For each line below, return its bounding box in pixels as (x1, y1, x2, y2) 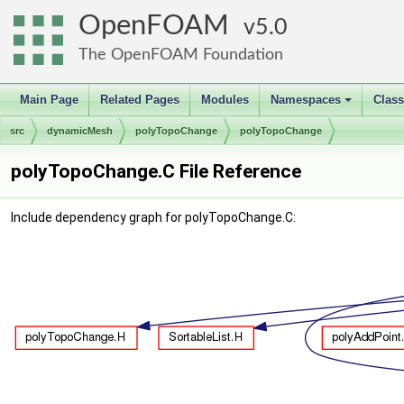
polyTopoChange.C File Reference (11, 161, 301, 182)
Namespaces (271, 93, 341, 106)
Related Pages (100, 93, 179, 106)
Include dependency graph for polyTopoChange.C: (11, 210, 296, 225)
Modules (201, 93, 249, 106)
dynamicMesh (47, 125, 113, 136)
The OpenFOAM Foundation (78, 46, 283, 63)
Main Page (20, 93, 78, 106)
